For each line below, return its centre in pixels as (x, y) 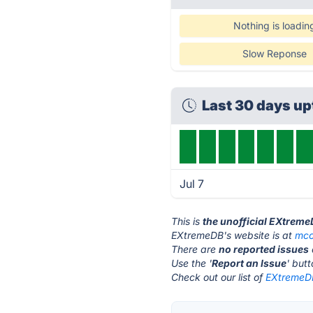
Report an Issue (249, 263)
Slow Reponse (274, 53)
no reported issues (264, 249)
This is (187, 221)
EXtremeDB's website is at (233, 235)
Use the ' (192, 263)
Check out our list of (219, 277)
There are (195, 249)
